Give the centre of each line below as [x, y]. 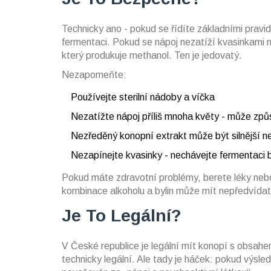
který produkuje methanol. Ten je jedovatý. [152, 55]
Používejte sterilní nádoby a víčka [143, 97]
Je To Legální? [122, 215]
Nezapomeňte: [94, 74]
